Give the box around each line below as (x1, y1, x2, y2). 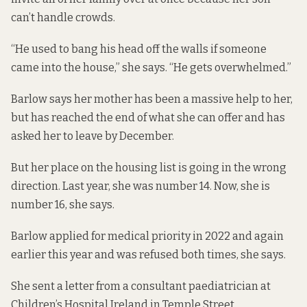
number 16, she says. (11, 198, 114, 212)
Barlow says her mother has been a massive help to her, (11, 92, 293, 106)
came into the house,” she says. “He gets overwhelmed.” (11, 60, 291, 74)
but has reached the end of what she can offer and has (11, 110, 285, 124)
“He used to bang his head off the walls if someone (11, 42, 267, 56)
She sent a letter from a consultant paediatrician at (11, 280, 271, 293)
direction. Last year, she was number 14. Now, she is (11, 180, 270, 193)
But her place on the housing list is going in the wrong (11, 161, 286, 175)
